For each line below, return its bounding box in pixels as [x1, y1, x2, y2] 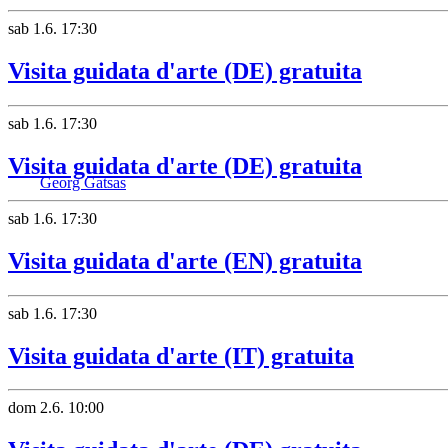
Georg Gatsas [40, 174, 126, 191]
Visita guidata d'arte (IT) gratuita [8, 342, 354, 369]
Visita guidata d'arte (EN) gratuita [8, 247, 362, 274]
